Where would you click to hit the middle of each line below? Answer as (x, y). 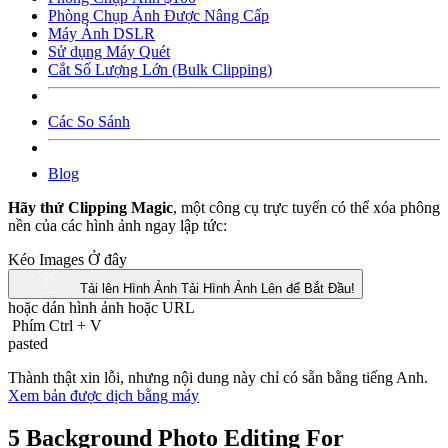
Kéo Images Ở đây (67, 259)
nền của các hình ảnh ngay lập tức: (117, 225)
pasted (28, 344)
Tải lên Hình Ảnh (130, 289)
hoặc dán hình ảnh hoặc (85, 308)
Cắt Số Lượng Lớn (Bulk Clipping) (160, 69)
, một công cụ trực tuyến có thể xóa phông (306, 207)
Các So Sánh (89, 121)
